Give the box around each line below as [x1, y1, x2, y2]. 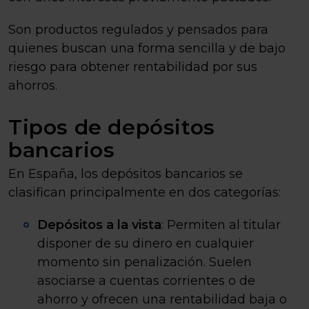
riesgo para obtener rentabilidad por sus [8, 59, 257, 74]
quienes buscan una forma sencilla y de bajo [8, 41, 286, 56]
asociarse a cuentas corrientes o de [37, 273, 255, 288]
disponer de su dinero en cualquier [37, 236, 254, 251]
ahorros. [8, 78, 57, 93]
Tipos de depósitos [8, 114, 215, 140]
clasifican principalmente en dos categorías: [8, 185, 281, 200]
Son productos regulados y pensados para [8, 22, 268, 37]
